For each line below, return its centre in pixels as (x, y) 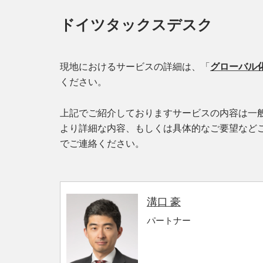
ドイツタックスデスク (136, 25)
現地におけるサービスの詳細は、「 (135, 67)
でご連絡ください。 (102, 144)
